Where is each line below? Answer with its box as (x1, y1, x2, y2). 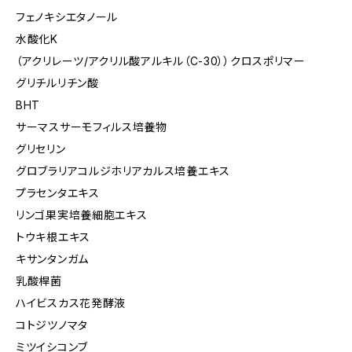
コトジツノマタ (16, 318, 88, 332)
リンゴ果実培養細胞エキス (16, 208, 148, 222)
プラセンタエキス (16, 186, 100, 200)
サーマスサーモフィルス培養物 (16, 120, 167, 134)
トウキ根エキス (16, 230, 90, 244)
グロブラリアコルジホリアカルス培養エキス (16, 164, 230, 178)
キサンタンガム (16, 252, 89, 266)
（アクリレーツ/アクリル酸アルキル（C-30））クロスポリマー (16, 54, 306, 68)
